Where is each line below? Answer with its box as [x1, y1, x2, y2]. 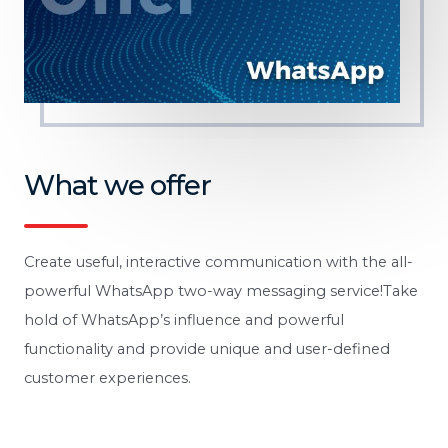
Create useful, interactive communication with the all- [24, 253, 413, 272]
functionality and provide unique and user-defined [24, 340, 390, 359]
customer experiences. [24, 369, 191, 388]
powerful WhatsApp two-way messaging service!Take [24, 282, 418, 301]
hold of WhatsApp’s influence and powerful [24, 311, 344, 330]
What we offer [24, 168, 211, 203]
